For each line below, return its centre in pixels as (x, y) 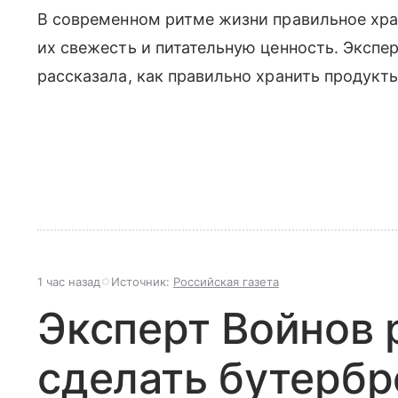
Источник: (142, 282)
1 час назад (69, 282)
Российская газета (226, 282)
